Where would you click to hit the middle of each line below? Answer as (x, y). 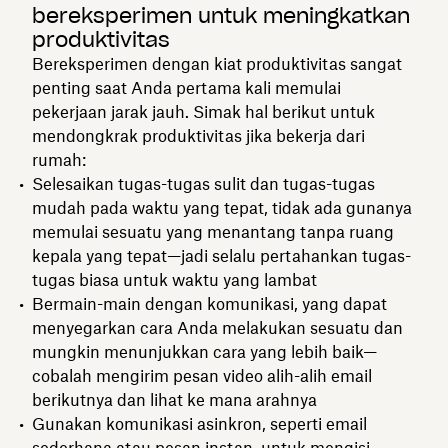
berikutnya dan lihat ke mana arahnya (174, 399)
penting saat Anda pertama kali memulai (186, 87)
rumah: (59, 159)
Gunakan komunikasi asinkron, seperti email (199, 423)
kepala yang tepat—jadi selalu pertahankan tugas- (221, 255)
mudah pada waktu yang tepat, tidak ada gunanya (222, 207)
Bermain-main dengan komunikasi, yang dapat (209, 303)
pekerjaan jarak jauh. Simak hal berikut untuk (203, 111)
